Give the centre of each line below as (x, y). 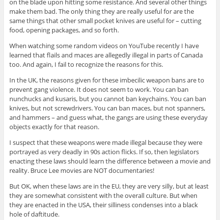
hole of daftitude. (34, 214)
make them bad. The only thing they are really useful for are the (101, 12)
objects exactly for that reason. (54, 127)
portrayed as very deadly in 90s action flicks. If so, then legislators (104, 152)
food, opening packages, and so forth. (64, 30)
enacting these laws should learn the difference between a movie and (110, 161)
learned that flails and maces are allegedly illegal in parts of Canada (106, 55)
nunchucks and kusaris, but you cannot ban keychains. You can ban (108, 99)
